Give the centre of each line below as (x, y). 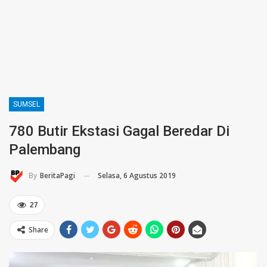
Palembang (45, 149)
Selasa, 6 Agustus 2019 (137, 175)
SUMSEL (27, 104)
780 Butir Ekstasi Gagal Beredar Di (119, 131)
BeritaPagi (58, 176)
